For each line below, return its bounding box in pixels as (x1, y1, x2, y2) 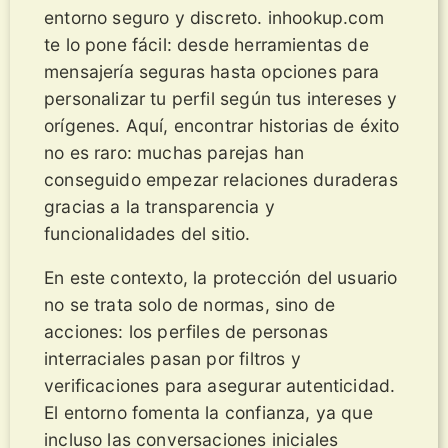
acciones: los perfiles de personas (44, 321, 328, 343)
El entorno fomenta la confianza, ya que (44, 402, 373, 424)
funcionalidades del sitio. (44, 222, 251, 244)
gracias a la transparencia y (44, 195, 275, 217)
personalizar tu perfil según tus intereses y (44, 87, 398, 109)
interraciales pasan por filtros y (44, 348, 301, 370)
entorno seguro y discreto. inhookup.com (44, 6, 384, 28)
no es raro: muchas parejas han (44, 141, 305, 163)
